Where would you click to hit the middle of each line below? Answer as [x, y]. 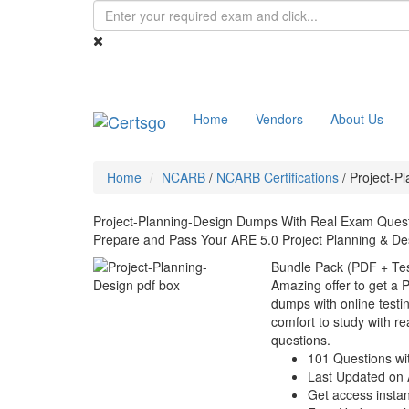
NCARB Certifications [278, 177]
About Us [357, 119]
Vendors [279, 119]
